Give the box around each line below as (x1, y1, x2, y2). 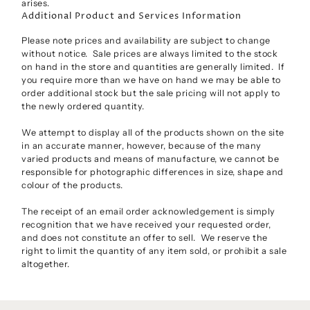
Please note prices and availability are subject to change (21, 35, 271, 46)
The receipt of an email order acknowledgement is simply (21, 206, 275, 217)
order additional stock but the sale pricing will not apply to (21, 88, 280, 99)
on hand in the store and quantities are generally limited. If (21, 62, 285, 73)
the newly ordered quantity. (21, 101, 145, 112)
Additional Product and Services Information (21, 10, 242, 23)
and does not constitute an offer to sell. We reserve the (21, 232, 268, 244)
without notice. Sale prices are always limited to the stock (21, 48, 278, 60)
